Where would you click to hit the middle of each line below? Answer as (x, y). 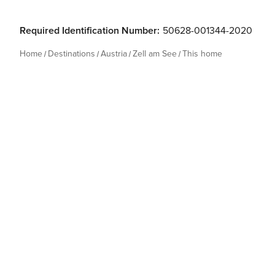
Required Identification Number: (90, 31)
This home (202, 54)
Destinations (72, 54)
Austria (114, 54)
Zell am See (155, 54)
